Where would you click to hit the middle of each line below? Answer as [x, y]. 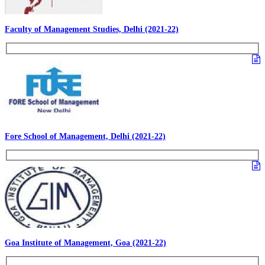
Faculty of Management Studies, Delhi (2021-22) [92, 30]
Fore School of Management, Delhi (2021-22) [85, 136]
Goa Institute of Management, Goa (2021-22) [85, 243]
